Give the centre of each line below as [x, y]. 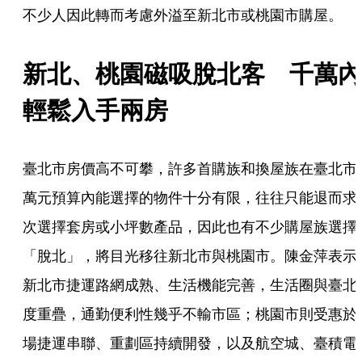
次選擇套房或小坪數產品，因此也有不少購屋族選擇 [190, 226]
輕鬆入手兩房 [95, 109]
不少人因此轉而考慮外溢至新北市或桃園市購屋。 [183, 15]
